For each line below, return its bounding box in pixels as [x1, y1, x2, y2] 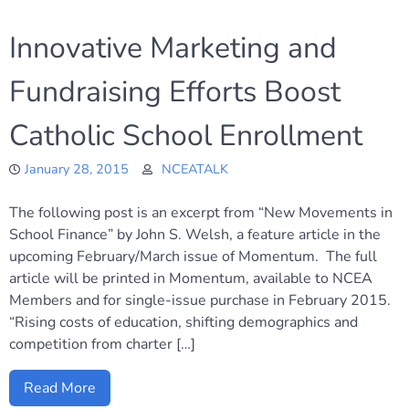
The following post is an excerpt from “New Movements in [9, 203, 393, 223]
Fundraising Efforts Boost [9, 72, 341, 111]
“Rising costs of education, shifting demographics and [9, 312, 358, 332]
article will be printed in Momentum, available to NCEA [9, 268, 372, 288]
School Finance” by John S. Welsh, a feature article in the [9, 225, 381, 245]
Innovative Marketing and [9, 28, 337, 68]
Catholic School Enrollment [9, 116, 362, 155]
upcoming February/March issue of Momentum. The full [9, 246, 377, 267]
